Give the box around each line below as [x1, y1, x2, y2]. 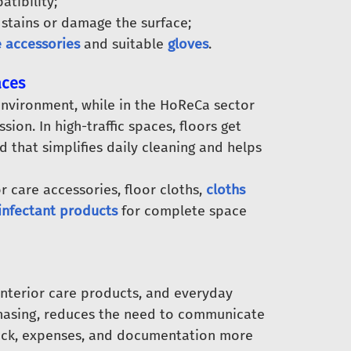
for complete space [117, 202, 247, 219]
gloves [167, 35, 208, 52]
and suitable [79, 35, 168, 52]
